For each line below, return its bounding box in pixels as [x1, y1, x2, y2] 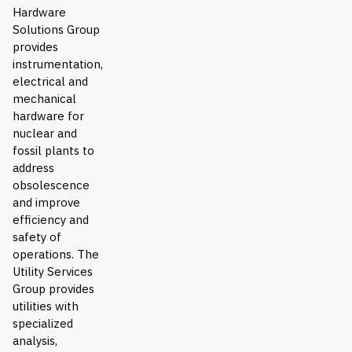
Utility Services [13, 264, 93, 280]
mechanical [13, 91, 76, 107]
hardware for [13, 108, 84, 124]
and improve [13, 195, 80, 211]
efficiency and [13, 212, 89, 228]
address [13, 160, 54, 176]
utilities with [13, 299, 79, 314]
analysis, [13, 333, 57, 349]
